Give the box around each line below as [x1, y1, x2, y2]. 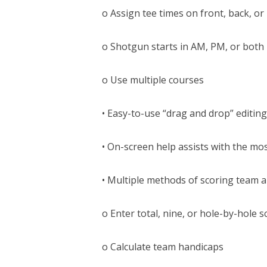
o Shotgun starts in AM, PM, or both [101, 39, 264, 53]
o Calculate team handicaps [101, 240, 223, 253]
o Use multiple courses [101, 73, 204, 86]
